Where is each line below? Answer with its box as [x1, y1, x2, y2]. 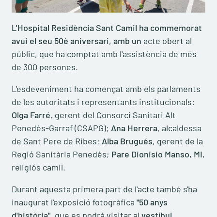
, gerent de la [153, 136, 203, 147]
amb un [113, 35, 141, 46]
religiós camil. [12, 162, 65, 173]
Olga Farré [12, 109, 50, 121]
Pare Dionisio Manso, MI [111, 149, 202, 160]
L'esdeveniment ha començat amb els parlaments [12, 83, 201, 94]
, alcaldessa [157, 123, 201, 134]
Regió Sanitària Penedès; [12, 149, 111, 160]
